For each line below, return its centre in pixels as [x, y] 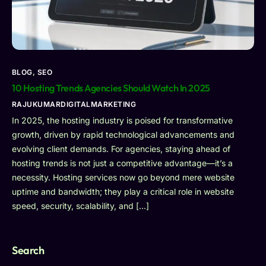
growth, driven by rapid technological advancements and [123, 135]
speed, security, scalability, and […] [80, 206]
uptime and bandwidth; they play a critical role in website [123, 192]
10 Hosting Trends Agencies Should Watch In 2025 [111, 88]
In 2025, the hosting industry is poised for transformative [122, 121]
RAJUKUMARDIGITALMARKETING [74, 104]
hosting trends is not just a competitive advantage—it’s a [122, 163]
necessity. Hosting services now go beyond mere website [123, 178]
